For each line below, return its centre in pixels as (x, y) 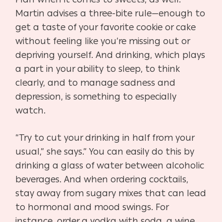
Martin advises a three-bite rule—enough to (111, 13)
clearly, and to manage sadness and (96, 83)
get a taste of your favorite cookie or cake (106, 27)
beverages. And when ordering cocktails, (102, 179)
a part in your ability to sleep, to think (98, 69)
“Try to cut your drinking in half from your (105, 138)
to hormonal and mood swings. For (92, 207)
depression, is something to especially (96, 96)
